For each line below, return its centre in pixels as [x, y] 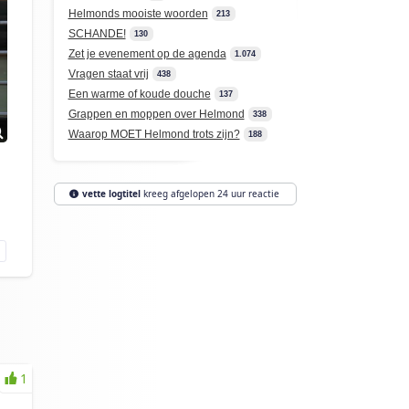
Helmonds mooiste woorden [138, 14]
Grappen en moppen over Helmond [156, 114]
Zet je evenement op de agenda [147, 54]
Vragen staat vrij [108, 74]
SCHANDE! [97, 34]
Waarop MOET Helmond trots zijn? [154, 134]
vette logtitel [111, 194]
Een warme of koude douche [139, 94]
